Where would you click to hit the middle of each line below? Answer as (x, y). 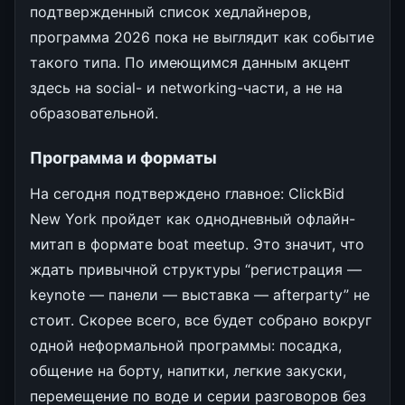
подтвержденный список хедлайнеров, (170, 11)
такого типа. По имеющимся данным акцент (190, 62)
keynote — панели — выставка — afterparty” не (200, 294)
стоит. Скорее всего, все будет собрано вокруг (201, 320)
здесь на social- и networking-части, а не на (186, 87)
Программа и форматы (123, 157)
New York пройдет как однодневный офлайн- (193, 218)
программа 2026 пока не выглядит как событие (202, 37)
